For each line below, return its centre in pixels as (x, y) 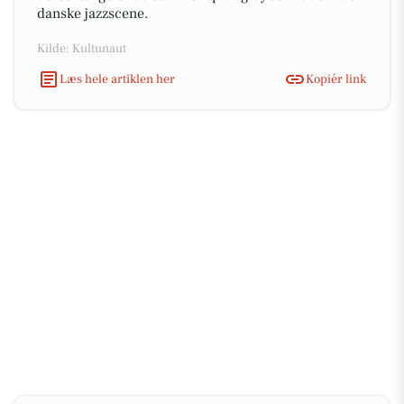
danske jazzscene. (92, 14)
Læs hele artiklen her (117, 79)
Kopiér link (336, 79)
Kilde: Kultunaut (82, 49)
